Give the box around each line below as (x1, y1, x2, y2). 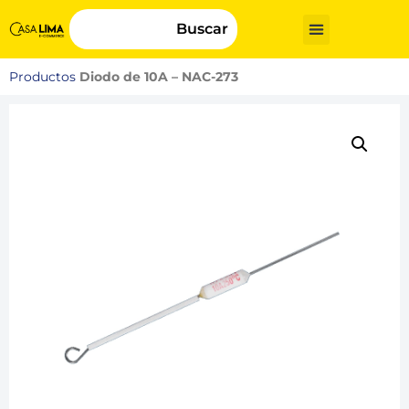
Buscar (175, 20, 228, 37)
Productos (9, 69, 76, 84)
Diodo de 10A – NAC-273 (79, 69, 238, 84)
